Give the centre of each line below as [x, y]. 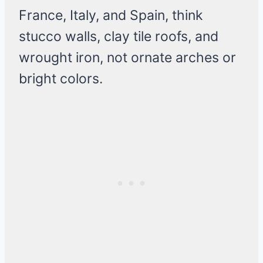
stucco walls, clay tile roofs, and [119, 37]
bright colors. [61, 79]
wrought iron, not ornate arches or [127, 58]
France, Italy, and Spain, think [111, 16]
